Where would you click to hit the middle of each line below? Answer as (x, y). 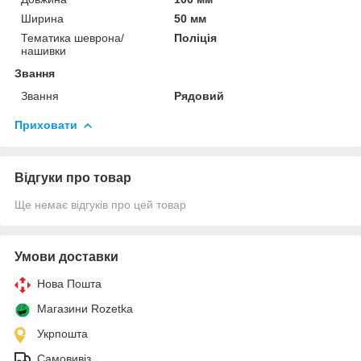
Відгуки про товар (73, 177)
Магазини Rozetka (85, 308)
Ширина (42, 18)
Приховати (46, 124)
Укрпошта (62, 333)
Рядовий (199, 95)
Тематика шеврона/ (73, 37)
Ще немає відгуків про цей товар (100, 204)
